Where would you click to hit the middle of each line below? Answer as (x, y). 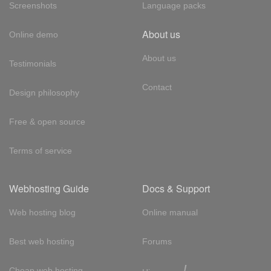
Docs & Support (176, 188)
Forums (157, 241)
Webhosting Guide (49, 188)
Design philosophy (44, 93)
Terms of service (41, 151)
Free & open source (47, 122)
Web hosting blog (42, 212)
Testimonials (33, 64)
